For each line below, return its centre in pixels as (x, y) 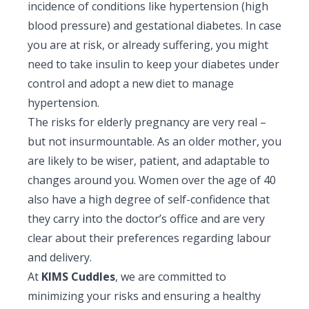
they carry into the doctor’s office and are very (146, 218)
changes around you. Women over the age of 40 (152, 180)
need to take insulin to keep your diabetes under (153, 64)
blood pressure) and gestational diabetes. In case (154, 25)
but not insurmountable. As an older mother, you (154, 141)
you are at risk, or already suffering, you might (148, 44)
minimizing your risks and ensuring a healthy (144, 296)
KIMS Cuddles (78, 276)
